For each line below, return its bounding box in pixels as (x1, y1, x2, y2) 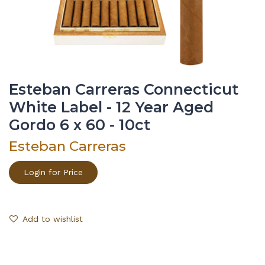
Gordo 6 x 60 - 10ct (9, 116, 150, 134)
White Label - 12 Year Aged (9, 98, 214, 116)
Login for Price (24, 167, 83, 177)
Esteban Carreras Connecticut (9, 80, 238, 98)
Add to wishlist (22, 214, 83, 224)
